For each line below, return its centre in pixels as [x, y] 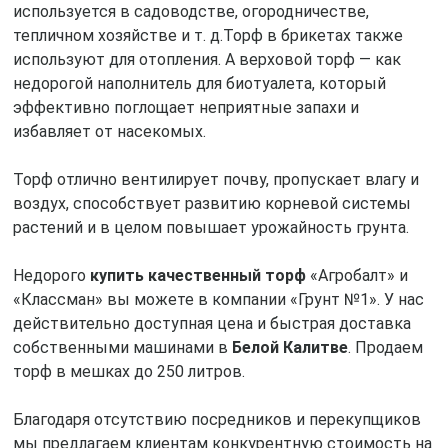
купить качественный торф [197, 276]
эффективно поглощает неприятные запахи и [185, 108]
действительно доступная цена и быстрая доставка [211, 324]
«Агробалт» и [356, 276]
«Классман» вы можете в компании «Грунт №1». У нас [218, 300]
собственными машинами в [122, 348]
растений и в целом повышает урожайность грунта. [210, 228]
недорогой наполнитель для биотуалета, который [199, 84]
